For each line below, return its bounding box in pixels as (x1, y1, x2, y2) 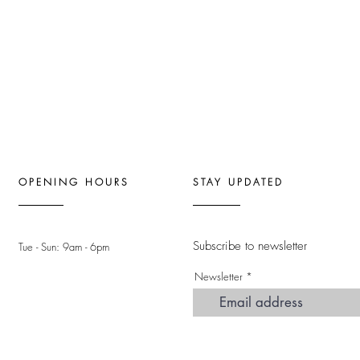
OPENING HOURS (18, 175, 129, 189)
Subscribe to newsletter (193, 238, 307, 254)
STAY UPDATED (193, 175, 284, 189)
